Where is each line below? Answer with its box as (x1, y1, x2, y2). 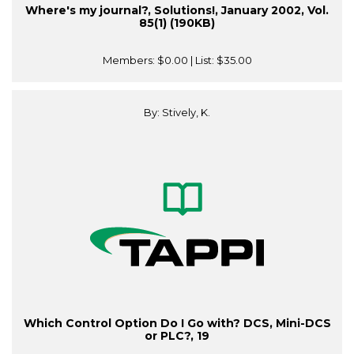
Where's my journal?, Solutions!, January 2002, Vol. (25, 3, 329, 18)
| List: (187, 54, 217, 67)
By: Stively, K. (144, 106, 210, 119)
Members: (102, 54, 157, 67)
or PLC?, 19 (145, 329, 209, 344)
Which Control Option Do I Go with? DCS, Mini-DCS (23, 316, 331, 331)
